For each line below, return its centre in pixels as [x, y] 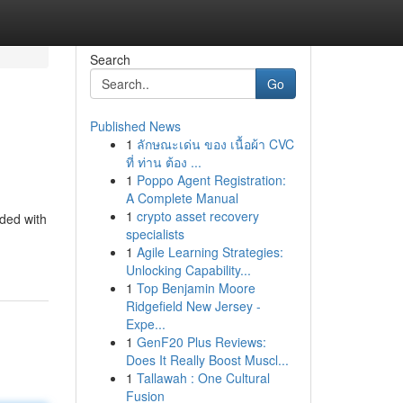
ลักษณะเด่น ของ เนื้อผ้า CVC [215, 144]
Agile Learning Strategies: [210, 252]
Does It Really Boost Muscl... [207, 360]
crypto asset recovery [197, 216]
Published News [135, 126]
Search [110, 59]
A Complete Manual [182, 198]
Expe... [145, 324]
